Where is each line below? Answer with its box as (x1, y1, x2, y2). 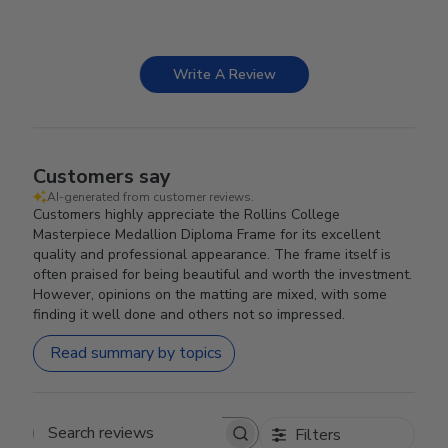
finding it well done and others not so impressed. (33, 304, 346, 324)
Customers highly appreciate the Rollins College (33, 204, 341, 224)
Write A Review (173, 64, 276, 84)
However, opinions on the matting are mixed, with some (33, 284, 388, 304)
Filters (294, 423, 341, 446)
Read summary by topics (50, 342, 223, 365)
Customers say (33, 162, 172, 190)
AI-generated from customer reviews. (47, 188, 255, 205)
